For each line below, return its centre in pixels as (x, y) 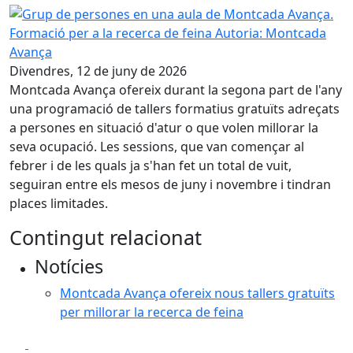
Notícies (69, 266)
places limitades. (59, 203)
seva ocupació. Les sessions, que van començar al (157, 146)
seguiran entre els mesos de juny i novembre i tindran (170, 184)
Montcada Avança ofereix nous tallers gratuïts (197, 293)
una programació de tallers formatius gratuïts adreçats (175, 108)
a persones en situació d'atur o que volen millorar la (164, 127)
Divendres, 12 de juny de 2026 (98, 71)
